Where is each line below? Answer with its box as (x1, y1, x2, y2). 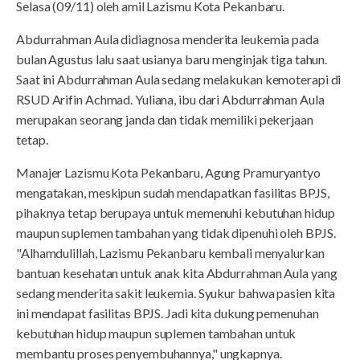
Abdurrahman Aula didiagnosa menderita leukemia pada (16, 31, 319, 47)
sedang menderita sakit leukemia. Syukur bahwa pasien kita (16, 284, 336, 301)
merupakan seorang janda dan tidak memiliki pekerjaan (16, 111, 313, 127)
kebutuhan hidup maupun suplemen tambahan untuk (16, 325, 297, 341)
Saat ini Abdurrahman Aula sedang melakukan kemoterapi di (16, 71, 342, 87)
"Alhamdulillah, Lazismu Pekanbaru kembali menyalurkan (16, 244, 325, 260)
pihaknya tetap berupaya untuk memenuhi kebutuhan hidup (16, 204, 335, 220)
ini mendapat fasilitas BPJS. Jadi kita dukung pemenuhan (16, 305, 319, 321)
